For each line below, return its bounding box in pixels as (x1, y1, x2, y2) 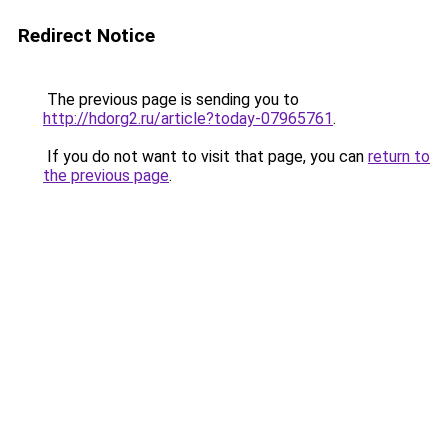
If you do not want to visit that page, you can (43, 147, 368, 166)
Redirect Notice (18, 24, 155, 47)
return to (368, 147, 430, 166)
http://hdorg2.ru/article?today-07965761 (43, 109, 333, 128)
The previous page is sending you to (43, 90, 299, 109)
